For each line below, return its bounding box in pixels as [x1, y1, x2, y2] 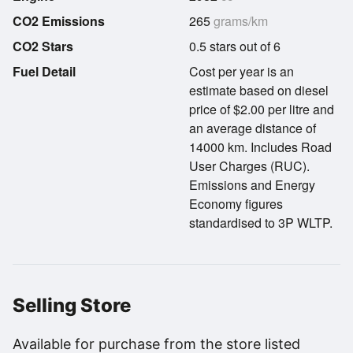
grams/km [210, 12, 268, 30]
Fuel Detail [13, 62, 76, 80]
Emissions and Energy [189, 176, 315, 194]
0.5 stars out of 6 [189, 37, 281, 55]
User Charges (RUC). [189, 157, 310, 175]
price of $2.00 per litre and [189, 100, 334, 118]
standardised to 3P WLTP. [189, 214, 333, 232]
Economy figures [189, 195, 283, 213]
